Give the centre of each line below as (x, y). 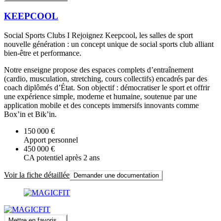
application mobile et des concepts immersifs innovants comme (101, 105)
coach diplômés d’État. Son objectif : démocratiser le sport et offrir (107, 87)
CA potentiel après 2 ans (62, 157)
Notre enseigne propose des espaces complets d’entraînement (99, 70)
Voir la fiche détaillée (37, 175)
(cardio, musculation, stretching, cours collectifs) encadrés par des (106, 78)
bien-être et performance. (43, 53)
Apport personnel (51, 140)
